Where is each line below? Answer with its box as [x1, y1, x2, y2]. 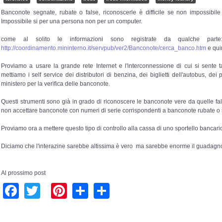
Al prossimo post [1, 169, 46, 176]
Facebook [19, 180, 89, 199]
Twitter [40, 180, 87, 199]
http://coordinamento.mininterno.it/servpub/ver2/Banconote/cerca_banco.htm [1, 44, 206, 52]
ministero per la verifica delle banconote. [1, 80, 110, 87]
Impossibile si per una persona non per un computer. [1, 17, 142, 25]
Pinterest [67, 180, 130, 199]
